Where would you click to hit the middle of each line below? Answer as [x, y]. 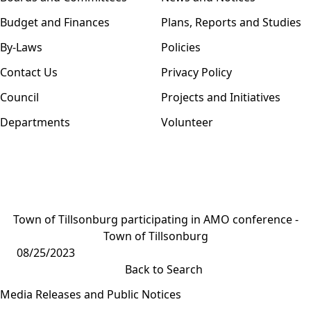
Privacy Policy [196, 72]
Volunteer [187, 122]
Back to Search [164, 269]
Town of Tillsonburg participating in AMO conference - [155, 219]
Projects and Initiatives [221, 97]
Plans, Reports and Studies [231, 22]
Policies [181, 47]
